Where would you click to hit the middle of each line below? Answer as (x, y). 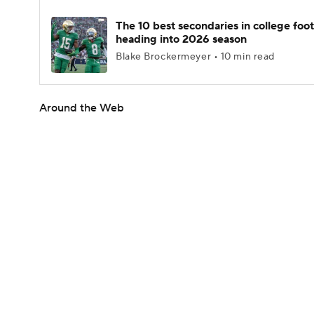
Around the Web (82, 108)
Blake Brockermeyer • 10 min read (195, 57)
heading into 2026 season (181, 39)
